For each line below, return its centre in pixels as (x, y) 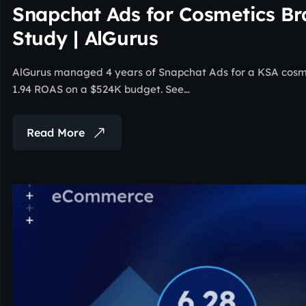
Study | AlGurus (85, 38)
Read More (56, 133)
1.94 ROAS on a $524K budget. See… (101, 89)
